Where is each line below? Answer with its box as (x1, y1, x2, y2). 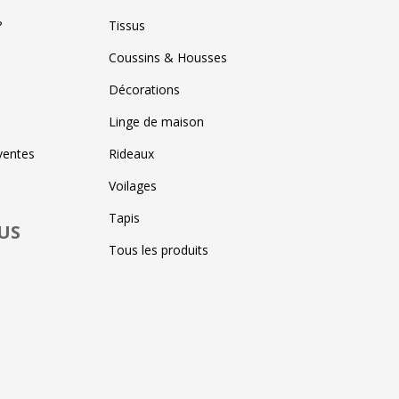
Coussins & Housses (109, 48, 227, 66)
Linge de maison (109, 112, 204, 130)
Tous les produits (109, 240, 208, 258)
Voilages (109, 176, 157, 194)
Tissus (109, 16, 145, 34)
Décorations (109, 80, 180, 98)
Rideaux (109, 144, 154, 162)
